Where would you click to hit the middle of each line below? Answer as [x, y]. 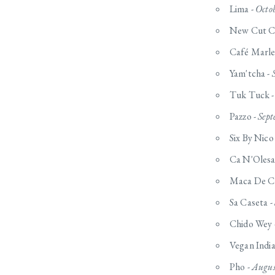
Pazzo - [244, 117]
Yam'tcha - [251, 74]
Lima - [243, 9]
